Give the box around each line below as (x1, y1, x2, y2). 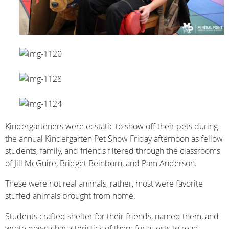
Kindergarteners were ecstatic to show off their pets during (5, 120, 218, 132)
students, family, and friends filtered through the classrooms (5, 145, 220, 156)
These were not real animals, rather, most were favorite (5, 177, 203, 189)
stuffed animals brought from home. (5, 190, 135, 201)
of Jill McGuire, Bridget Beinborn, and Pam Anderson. (5, 157, 197, 169)
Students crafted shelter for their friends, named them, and (5, 210, 219, 222)
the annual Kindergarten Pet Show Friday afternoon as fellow (5, 132, 223, 144)
